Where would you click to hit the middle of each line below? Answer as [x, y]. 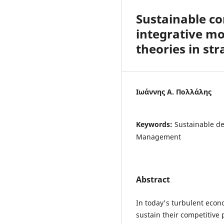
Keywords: [155, 124]
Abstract [153, 179]
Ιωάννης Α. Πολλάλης [174, 91]
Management [158, 136]
